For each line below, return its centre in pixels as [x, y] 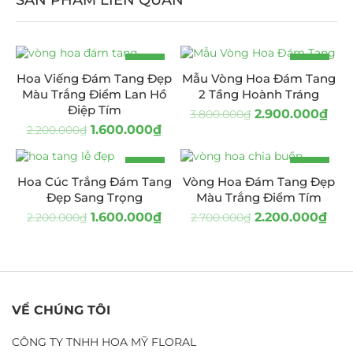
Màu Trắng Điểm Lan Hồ [94, 94]
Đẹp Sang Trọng [94, 197]
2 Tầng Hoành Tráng [259, 94]
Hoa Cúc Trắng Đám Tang [94, 181]
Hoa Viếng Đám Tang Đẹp [94, 78]
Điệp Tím [94, 110]
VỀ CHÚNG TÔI [61, 310]
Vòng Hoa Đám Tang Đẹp [259, 181]
